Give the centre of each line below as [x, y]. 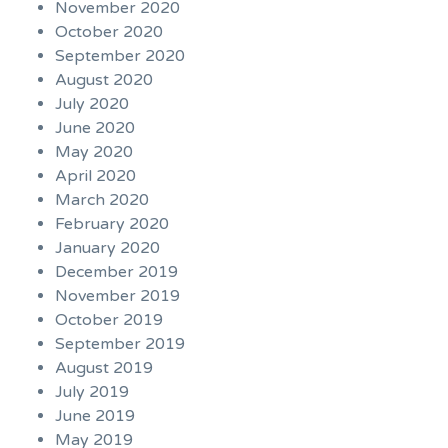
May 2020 [94, 152]
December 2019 [116, 272]
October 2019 [109, 320]
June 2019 [95, 416]
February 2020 [112, 224]
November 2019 [117, 296]
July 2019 [92, 392]
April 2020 [95, 176]
